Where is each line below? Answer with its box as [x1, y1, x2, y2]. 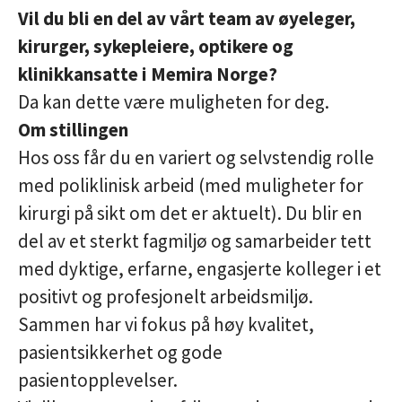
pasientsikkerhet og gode [18, 339, 223, 364]
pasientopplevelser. [18, 367, 178, 392]
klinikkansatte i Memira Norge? [18, 61, 277, 86]
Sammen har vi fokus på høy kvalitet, [18, 311, 314, 336]
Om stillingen [18, 117, 128, 142]
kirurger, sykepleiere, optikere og [18, 33, 293, 58]
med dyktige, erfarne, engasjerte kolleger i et [18, 256, 381, 281]
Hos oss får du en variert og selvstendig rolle [18, 144, 374, 170]
